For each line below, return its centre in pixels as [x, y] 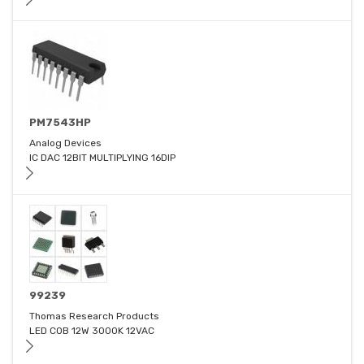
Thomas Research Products [94, 316]
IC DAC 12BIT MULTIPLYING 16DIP [102, 158]
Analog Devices [65, 143]
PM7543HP [60, 123]
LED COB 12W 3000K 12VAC [92, 331]
